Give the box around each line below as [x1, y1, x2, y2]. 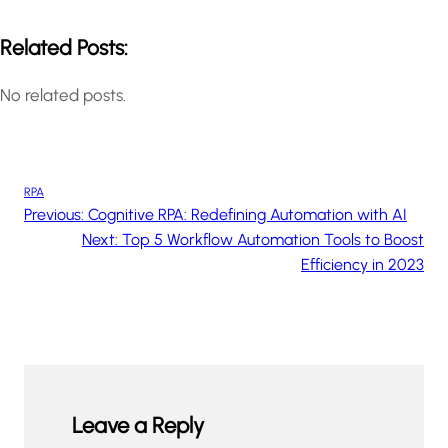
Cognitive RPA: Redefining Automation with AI [88, 205, 407, 225]
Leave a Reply [72, 412, 204, 440]
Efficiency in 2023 [301, 255, 424, 275]
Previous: [24, 205, 84, 225]
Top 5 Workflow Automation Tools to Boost [122, 230, 424, 250]
